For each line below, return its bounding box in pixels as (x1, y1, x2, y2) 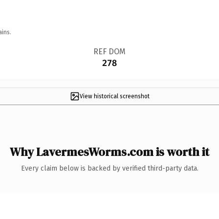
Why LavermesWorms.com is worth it (10, 143, 209, 160)
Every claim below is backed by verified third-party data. (21, 164, 198, 173)
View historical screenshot (79, 92, 150, 100)
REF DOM (93, 46, 126, 56)
